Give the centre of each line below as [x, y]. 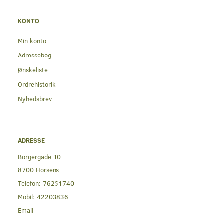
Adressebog [34, 55]
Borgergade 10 [39, 157]
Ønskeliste [33, 69]
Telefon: [30, 183]
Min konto [32, 41]
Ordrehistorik [37, 84]
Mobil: [27, 197]
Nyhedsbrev [35, 99]
